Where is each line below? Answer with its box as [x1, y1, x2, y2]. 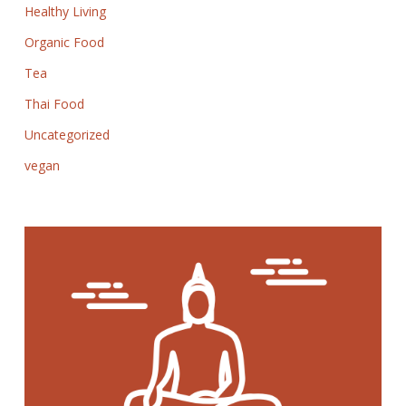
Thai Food [24, 95, 84, 112]
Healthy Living [24, 3, 106, 20]
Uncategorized [24, 126, 110, 143]
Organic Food [24, 34, 104, 51]
